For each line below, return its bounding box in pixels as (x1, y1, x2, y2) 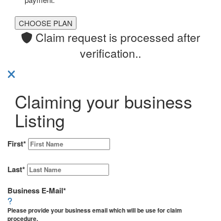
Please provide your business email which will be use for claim (7, 206, 182, 215)
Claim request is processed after (32, 29, 200, 46)
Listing (15, 108, 65, 133)
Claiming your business (15, 89, 192, 114)
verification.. (80, 45, 141, 62)
